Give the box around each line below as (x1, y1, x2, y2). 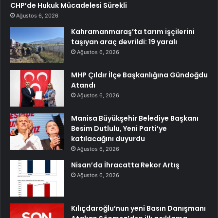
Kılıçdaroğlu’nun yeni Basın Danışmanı (71, 203, 206, 213)
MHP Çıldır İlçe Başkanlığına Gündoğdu (71, 70, 208, 80)
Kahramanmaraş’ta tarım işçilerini (71, 27, 195, 36)
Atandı (71, 80, 95, 90)
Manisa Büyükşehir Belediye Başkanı (71, 113, 199, 123)
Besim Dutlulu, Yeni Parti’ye (71, 124, 167, 133)
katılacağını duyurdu (71, 134, 145, 144)
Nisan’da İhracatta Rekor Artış (71, 160, 180, 170)
